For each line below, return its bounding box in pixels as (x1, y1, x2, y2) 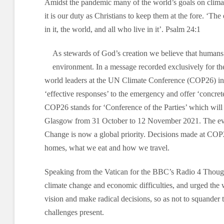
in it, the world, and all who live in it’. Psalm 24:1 (44, 25, 200, 34)
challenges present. (44, 208, 104, 217)
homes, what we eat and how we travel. (44, 143, 169, 152)
